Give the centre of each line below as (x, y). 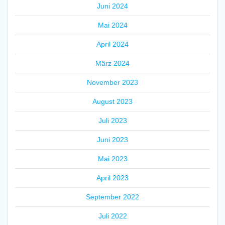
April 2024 (113, 44)
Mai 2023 (113, 159)
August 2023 (113, 102)
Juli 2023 (113, 121)
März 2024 (113, 64)
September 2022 (113, 197)
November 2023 (113, 83)
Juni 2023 (113, 140)
